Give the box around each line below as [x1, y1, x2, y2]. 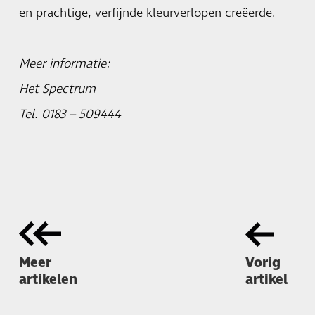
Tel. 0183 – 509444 [18, 105, 121, 123]
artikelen [18, 270, 77, 290]
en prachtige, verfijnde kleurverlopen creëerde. [18, 4, 276, 22]
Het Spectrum [18, 80, 96, 98]
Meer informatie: [18, 55, 110, 72]
